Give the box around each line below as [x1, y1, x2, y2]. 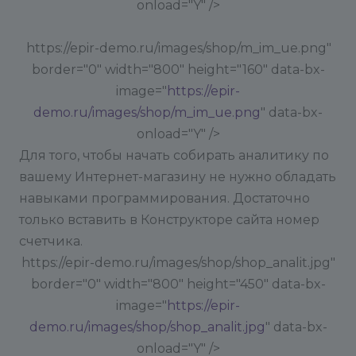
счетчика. [19, 234, 83, 249]
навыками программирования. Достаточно [19, 191, 310, 206]
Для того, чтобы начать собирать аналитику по [19, 148, 329, 163]
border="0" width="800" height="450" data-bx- [30, 277, 326, 292]
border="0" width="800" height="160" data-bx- [31, 62, 325, 77]
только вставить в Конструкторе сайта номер [19, 212, 319, 227]
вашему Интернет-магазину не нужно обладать [19, 169, 336, 184]
